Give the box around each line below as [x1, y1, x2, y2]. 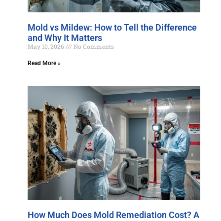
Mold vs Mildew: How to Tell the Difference [28, 22, 197, 33]
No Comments [72, 42, 114, 50]
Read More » [28, 60, 61, 67]
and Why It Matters [28, 33, 102, 43]
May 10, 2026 [28, 42, 66, 50]
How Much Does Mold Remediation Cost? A [28, 210, 199, 220]
